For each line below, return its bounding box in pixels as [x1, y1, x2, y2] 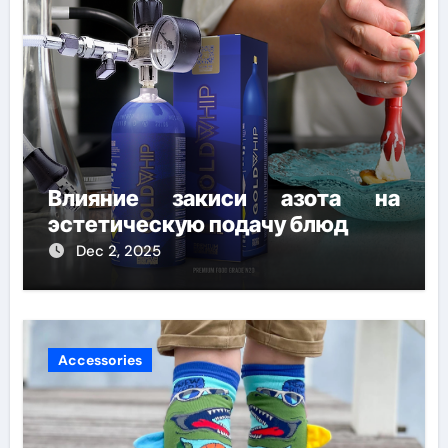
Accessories [57, 351, 142, 369]
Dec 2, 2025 [75, 241, 161, 261]
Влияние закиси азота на [47, 185, 400, 211]
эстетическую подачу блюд [47, 211, 348, 237]
